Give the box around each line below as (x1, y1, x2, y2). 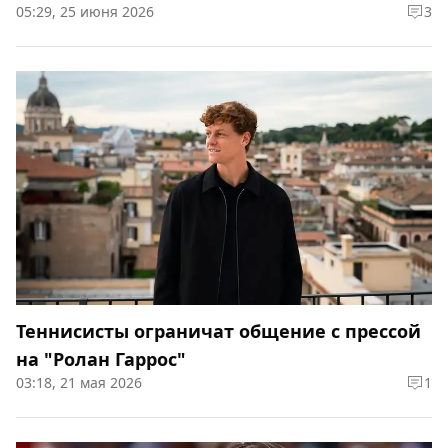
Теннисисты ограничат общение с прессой (16, 319, 421, 343)
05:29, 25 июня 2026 (16, 2, 154, 21)
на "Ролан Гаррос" (16, 347, 186, 371)
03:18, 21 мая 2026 (16, 373, 142, 392)
